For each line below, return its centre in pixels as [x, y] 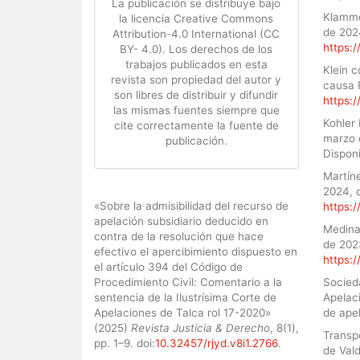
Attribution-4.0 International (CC [196, 33]
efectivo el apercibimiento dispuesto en [196, 251]
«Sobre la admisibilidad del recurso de [191, 205]
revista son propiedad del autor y [196, 79]
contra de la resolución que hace [179, 236]
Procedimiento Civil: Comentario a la [188, 282]
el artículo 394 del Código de [168, 266]
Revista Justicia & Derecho [200, 327]
